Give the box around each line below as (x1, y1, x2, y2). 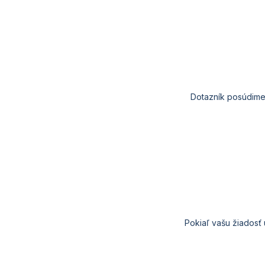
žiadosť (232, 218, 261, 228)
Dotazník (190, 92, 227, 102)
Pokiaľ (184, 218, 209, 228)
